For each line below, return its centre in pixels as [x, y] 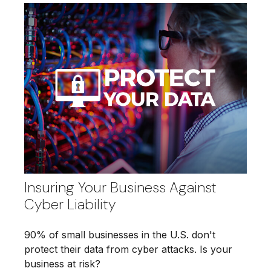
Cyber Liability [70, 204]
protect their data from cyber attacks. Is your [128, 250]
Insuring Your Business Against [120, 188]
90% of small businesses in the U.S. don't [120, 235]
